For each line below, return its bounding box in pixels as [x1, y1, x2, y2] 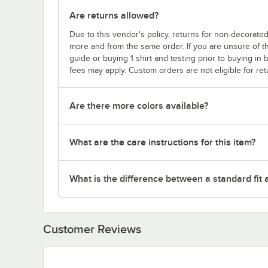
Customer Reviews [43, 223, 141, 236]
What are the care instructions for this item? [69, 137, 255, 148]
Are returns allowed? [69, 10, 159, 22]
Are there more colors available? [69, 100, 208, 112]
